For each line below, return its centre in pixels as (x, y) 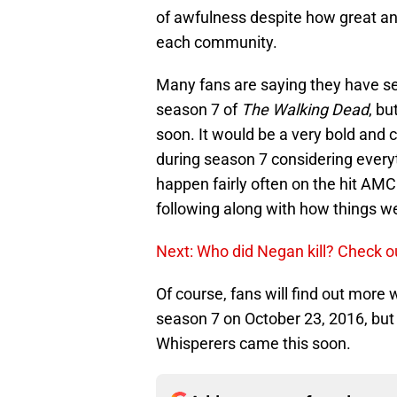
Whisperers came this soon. (253, 344)
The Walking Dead (305, 110)
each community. (217, 43)
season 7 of (198, 110)
